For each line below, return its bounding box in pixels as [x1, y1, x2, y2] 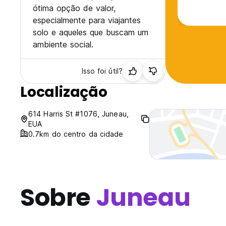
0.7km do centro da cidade [28, 130, 124, 139]
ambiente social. [33, 39, 93, 50]
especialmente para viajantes [33, 15, 141, 26]
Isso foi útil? [81, 67, 123, 76]
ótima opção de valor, [33, 3, 116, 14]
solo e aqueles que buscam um [33, 27, 148, 38]
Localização [20, 82, 107, 102]
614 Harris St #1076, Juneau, [28, 109, 129, 119]
